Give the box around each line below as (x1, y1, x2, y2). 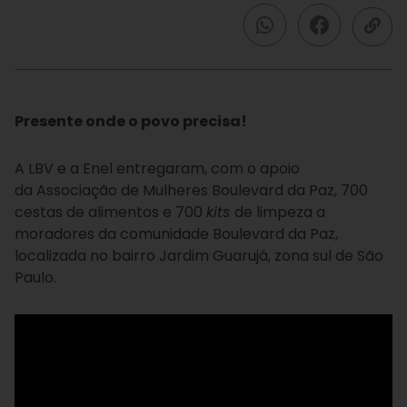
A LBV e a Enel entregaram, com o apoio (15, 158, 300, 179)
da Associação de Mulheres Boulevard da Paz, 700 (15, 180, 368, 201)
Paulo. (15, 267, 56, 288)
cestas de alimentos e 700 (15, 202, 206, 223)
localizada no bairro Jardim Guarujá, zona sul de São (15, 245, 383, 266)
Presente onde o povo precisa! (15, 111, 247, 132)
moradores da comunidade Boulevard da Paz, (15, 223, 338, 244)
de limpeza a (234, 202, 325, 223)
